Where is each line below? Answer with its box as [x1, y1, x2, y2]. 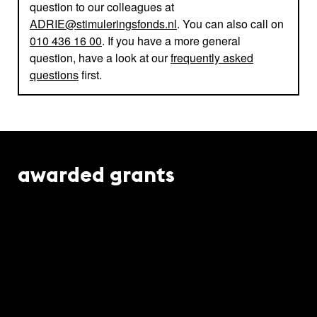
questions [30, 67, 79, 83]
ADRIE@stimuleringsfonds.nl [30, 16, 177, 33]
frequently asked [171, 50, 253, 67]
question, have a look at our [30, 50, 171, 67]
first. [79, 67, 102, 83]
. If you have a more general [102, 33, 241, 50]
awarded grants [18, 166, 175, 188]
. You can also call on [177, 16, 284, 33]
